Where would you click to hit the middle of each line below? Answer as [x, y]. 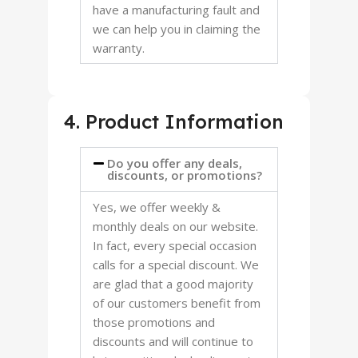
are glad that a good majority [173, 284]
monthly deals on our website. [175, 226]
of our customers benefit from [177, 303]
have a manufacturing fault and [176, 10]
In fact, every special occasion [175, 245]
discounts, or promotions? [185, 175]
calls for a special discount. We [176, 265]
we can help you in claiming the [177, 29]
